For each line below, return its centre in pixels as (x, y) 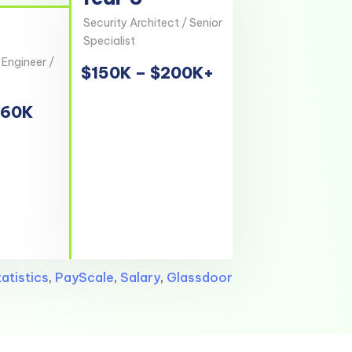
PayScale (84, 277)
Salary (140, 277)
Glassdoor (200, 277)
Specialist (109, 40)
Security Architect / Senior (153, 22)
